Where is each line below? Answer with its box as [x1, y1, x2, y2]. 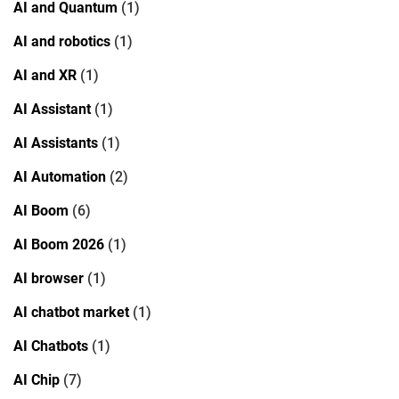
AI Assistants [13, 134, 98, 151]
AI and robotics [13, 32, 110, 50]
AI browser [13, 269, 84, 287]
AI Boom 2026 [13, 235, 104, 253]
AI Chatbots [13, 337, 88, 354]
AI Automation [13, 167, 106, 185]
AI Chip [13, 370, 60, 388]
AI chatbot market [13, 303, 129, 321]
